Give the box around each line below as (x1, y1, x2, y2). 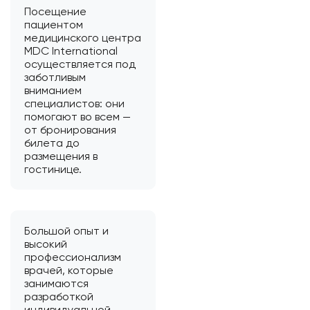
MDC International (24, 44, 118, 57)
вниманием (24, 83, 82, 97)
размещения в (24, 149, 98, 163)
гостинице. (24, 162, 82, 176)
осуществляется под (24, 57, 136, 71)
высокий (24, 237, 67, 250)
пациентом (24, 17, 83, 31)
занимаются (24, 276, 89, 290)
